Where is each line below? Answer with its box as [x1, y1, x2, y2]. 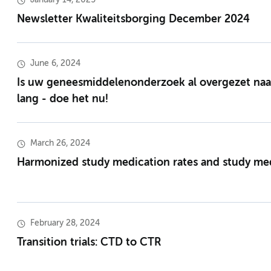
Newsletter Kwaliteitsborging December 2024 [17, 14, 250, 25]
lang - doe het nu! [17, 94, 108, 105]
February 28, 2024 [30, 219, 100, 228]
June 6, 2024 [30, 59, 80, 68]
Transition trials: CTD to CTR [17, 237, 161, 249]
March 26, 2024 [30, 139, 90, 148]
